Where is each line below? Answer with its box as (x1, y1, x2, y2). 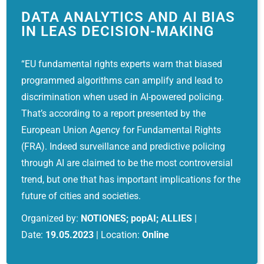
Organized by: (21, 213, 81, 224)
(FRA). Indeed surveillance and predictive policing (21, 141, 225, 152)
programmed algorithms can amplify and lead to (21, 75, 223, 86)
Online (142, 229, 169, 240)
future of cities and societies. (21, 190, 141, 202)
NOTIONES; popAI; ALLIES (81, 213, 192, 224)
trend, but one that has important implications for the (21, 174, 240, 185)
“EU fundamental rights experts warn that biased (21, 58, 222, 70)
